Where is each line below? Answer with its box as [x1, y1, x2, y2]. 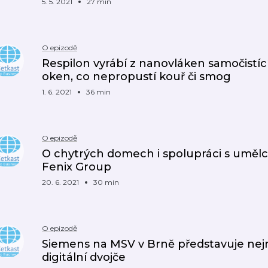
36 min [86, 87, 111, 96]
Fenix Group [42, 160, 111, 173]
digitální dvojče [42, 251, 126, 264]
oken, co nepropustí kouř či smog [42, 70, 231, 83]
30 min [93, 178, 119, 187]
